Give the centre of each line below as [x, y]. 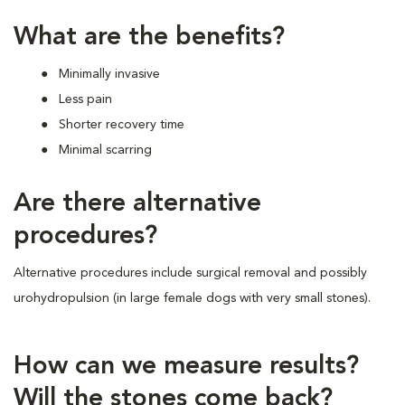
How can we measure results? [186, 367]
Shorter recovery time [122, 125]
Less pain [85, 99]
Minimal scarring [105, 150]
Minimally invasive [109, 74]
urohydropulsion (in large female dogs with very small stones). [192, 298]
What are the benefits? [149, 38]
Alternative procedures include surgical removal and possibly [190, 273]
